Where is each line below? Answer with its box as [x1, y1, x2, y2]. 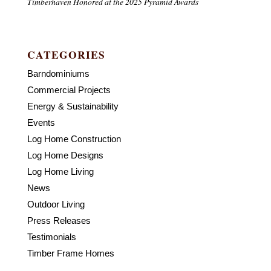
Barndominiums [27, 68, 90, 79]
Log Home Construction [27, 133, 122, 144]
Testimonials [27, 231, 77, 242]
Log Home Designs [27, 149, 104, 160]
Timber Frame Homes [27, 247, 115, 258]
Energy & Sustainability [27, 100, 119, 111]
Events [27, 117, 56, 128]
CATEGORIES [27, 46, 106, 62]
